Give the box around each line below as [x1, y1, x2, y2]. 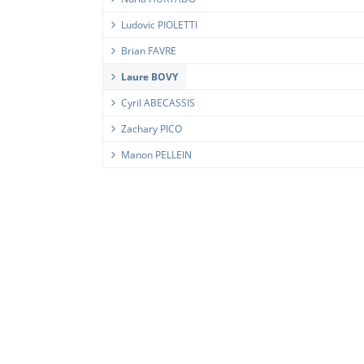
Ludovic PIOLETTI [121, 18, 197, 32]
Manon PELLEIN [121, 148, 192, 162]
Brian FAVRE [121, 44, 176, 58]
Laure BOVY [121, 70, 178, 84]
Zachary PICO [121, 122, 182, 136]
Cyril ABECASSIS [121, 96, 195, 110]
